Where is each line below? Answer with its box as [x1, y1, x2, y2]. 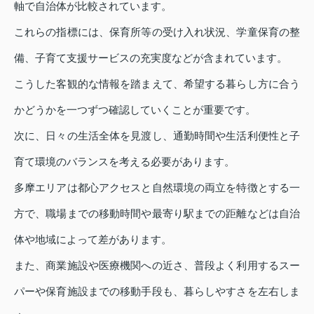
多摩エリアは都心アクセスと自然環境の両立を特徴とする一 [14, 182, 300, 194]
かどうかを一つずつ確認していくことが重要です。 [14, 104, 256, 116]
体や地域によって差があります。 [14, 233, 172, 246]
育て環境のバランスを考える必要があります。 [14, 156, 235, 168]
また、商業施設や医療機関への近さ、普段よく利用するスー [14, 259, 300, 272]
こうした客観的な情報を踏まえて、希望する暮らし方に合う [14, 78, 300, 90]
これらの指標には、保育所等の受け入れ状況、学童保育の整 [14, 26, 300, 39]
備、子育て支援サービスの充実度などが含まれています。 [14, 52, 287, 64]
